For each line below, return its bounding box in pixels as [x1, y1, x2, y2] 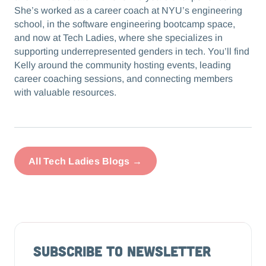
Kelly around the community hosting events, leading [14, 60, 231, 71]
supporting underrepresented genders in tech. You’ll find [14, 46, 249, 57]
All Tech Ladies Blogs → [28, 156, 142, 166]
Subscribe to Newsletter [33, 242, 211, 259]
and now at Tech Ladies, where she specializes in [14, 33, 223, 43]
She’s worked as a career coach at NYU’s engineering [14, 5, 242, 16]
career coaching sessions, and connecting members [14, 74, 233, 84]
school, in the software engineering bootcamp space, [14, 19, 235, 30]
